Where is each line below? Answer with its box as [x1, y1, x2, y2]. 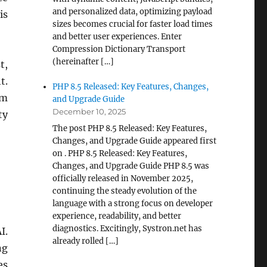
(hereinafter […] [52, 57, 114, 67]
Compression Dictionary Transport [52, 44, 186, 54]
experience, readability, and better [52, 211, 182, 221]
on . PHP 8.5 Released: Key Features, [52, 148, 188, 159]
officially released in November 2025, [52, 173, 194, 184]
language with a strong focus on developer [52, 198, 213, 209]
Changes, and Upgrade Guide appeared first [52, 136, 217, 146]
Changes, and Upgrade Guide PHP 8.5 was [52, 161, 210, 171]
